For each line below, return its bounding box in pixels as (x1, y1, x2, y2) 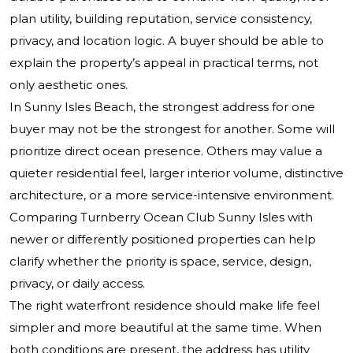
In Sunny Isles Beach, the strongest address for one (9, 99, 315, 115)
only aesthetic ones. (9, 77, 128, 93)
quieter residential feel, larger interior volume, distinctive (9, 165, 344, 181)
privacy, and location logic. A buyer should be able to (9, 33, 324, 49)
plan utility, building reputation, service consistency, (9, 11, 312, 27)
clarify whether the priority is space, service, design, (9, 254, 311, 269)
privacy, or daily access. (9, 276, 145, 292)
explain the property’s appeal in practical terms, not (9, 55, 318, 71)
